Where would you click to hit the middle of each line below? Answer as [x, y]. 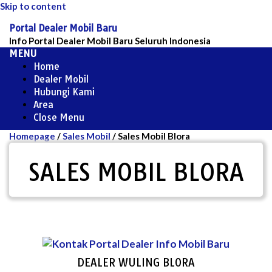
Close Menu [59, 117]
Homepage [32, 136]
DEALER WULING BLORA [136, 262]
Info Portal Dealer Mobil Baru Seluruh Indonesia [110, 41]
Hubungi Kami [64, 92]
